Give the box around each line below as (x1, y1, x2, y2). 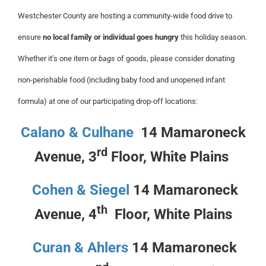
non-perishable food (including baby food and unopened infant (18, 75, 225, 84)
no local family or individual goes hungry (43, 33, 179, 42)
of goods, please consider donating (115, 54, 235, 63)
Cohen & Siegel (28, 182, 129, 198)
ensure (18, 33, 43, 42)
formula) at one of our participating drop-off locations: (18, 97, 198, 106)
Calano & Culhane (20, 124, 134, 141)
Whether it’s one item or (18, 54, 99, 63)
